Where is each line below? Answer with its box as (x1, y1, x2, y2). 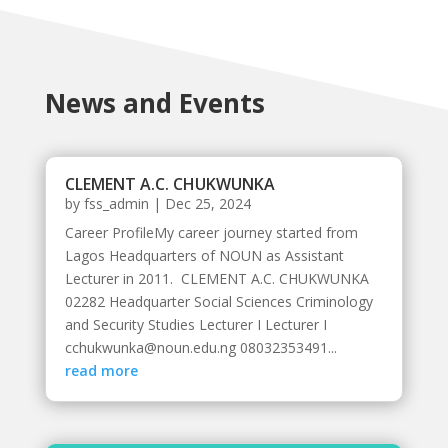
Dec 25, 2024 (164, 193, 251, 213)
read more (64, 360, 138, 380)
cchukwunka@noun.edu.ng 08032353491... (64, 337, 337, 357)
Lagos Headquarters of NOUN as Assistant (64, 245, 344, 265)
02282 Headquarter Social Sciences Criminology (64, 291, 373, 311)
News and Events (44, 84, 265, 121)
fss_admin (83, 193, 149, 213)
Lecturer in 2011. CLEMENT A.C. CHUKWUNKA (64, 268, 369, 288)
